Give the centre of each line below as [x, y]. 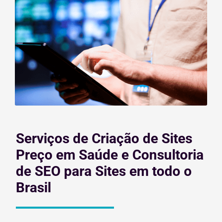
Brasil [33, 188]
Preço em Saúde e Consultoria [110, 155]
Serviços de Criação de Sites [104, 139]
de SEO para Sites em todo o [104, 171]
